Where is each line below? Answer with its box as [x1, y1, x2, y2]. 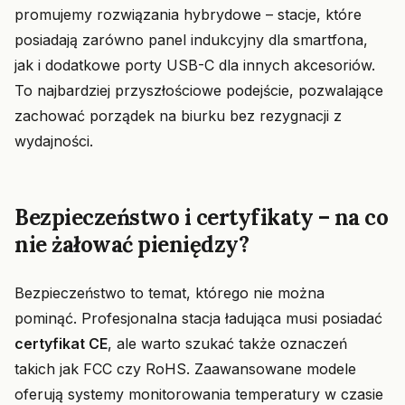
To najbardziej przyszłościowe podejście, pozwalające [14, 81, 383, 99]
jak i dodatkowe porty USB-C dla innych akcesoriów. [14, 56, 375, 74]
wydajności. [14, 132, 93, 150]
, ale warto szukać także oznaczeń [108, 334, 347, 353]
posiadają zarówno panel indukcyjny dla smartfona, [14, 31, 368, 49]
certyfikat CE [14, 334, 108, 353]
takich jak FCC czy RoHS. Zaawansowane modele [14, 360, 356, 378]
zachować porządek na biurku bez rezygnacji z [14, 107, 342, 125]
